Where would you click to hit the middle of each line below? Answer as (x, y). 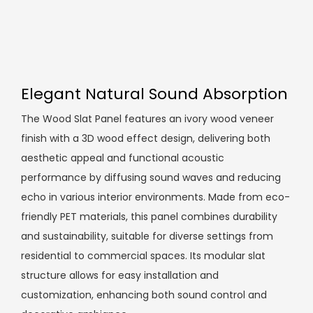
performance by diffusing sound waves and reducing (151, 178)
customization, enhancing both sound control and (144, 295)
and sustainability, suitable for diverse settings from (147, 236)
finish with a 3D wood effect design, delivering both (146, 139)
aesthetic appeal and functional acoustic (123, 158)
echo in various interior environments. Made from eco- (155, 197)
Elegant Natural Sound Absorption (154, 94)
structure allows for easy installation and (120, 276)
